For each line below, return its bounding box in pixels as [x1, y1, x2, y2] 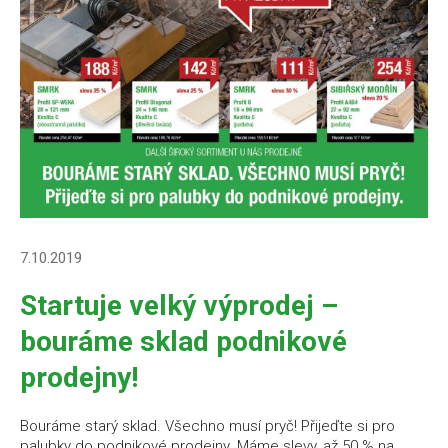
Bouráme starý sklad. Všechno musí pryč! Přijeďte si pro [20, 417, 395, 436]
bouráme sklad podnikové [20, 325, 347, 359]
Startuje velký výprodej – [20, 289, 338, 323]
